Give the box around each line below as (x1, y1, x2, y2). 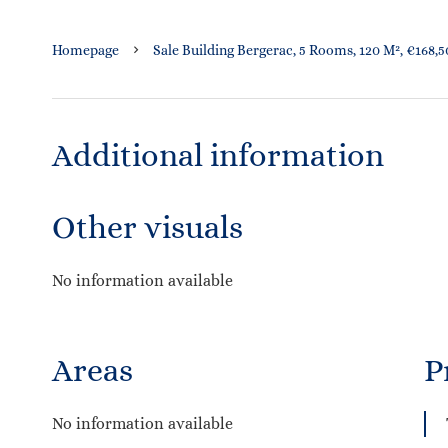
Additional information (52, 137, 384, 173)
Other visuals (52, 209, 243, 245)
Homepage (52, 42, 119, 58)
